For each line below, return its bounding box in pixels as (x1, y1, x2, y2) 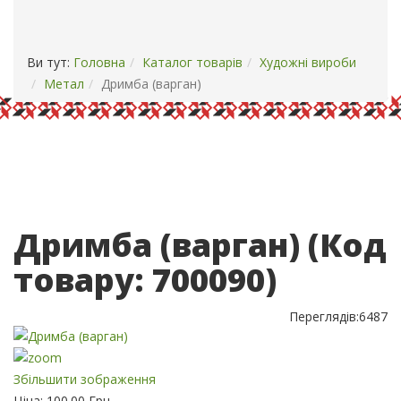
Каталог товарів (142, 54, 243, 71)
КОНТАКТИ (209, 3, 289, 21)
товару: (13, 258, 152, 302)
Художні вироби (260, 54, 356, 71)
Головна (73, 54, 125, 71)
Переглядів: (289, 308, 359, 325)
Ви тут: (27, 54, 73, 71)
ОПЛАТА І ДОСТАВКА (27, 3, 182, 21)
